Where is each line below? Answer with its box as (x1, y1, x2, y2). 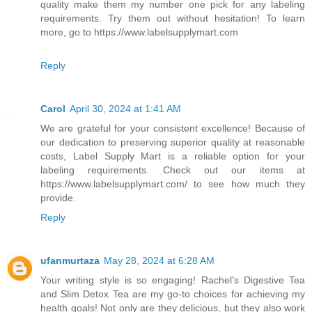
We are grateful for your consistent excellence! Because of (40, 123, 305, 134)
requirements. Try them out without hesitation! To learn (40, 13, 305, 24)
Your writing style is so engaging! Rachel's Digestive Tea (40, 274, 305, 286)
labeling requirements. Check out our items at (40, 164, 305, 176)
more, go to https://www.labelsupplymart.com (40, 26, 238, 38)
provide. (40, 192, 76, 204)
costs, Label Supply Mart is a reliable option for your (40, 150, 305, 162)
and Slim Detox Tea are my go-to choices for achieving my (40, 288, 305, 300)
